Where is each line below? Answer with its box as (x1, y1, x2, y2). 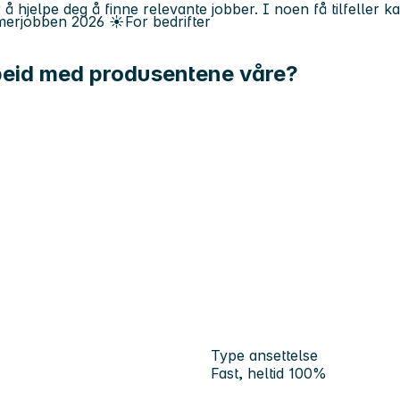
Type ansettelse (211, 346, 318, 364)
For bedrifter (125, 12, 211, 30)
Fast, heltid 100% (211, 363, 327, 382)
